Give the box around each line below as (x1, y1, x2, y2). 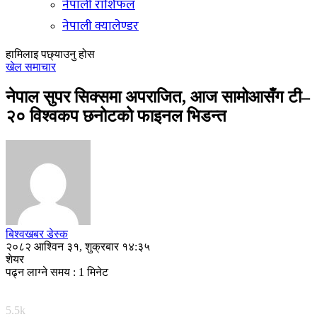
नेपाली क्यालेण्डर (62, 16, 139, 37)
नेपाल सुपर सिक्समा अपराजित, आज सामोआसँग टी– (6, 87, 310, 106)
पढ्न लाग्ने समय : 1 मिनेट (6, 265, 108, 278)
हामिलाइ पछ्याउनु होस (6, 48, 95, 60)
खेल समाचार (6, 61, 56, 73)
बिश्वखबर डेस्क (6, 227, 68, 240)
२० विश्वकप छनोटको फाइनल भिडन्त (6, 106, 226, 125)
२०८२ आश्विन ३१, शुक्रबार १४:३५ (6, 240, 150, 253)
